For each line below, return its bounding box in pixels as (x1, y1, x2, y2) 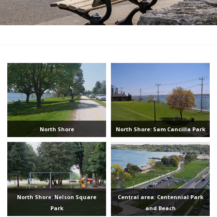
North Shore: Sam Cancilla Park (115, 125, 205, 133)
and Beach (145, 204, 176, 212)
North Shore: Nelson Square (17, 193, 96, 201)
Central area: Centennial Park (117, 193, 203, 201)
